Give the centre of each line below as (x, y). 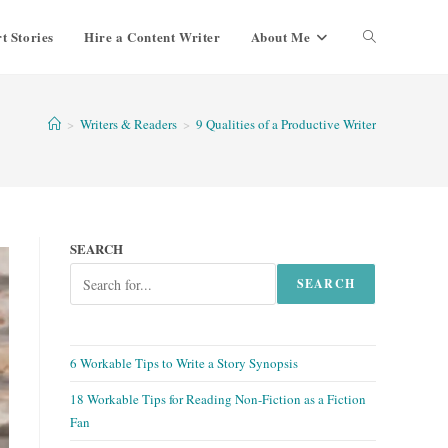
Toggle (382, 36)
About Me (280, 36)
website (384, 110)
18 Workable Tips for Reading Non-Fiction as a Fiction (218, 399)
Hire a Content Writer (152, 36)
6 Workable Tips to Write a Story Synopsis (184, 363)
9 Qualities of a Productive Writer (286, 124)
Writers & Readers (128, 124)
